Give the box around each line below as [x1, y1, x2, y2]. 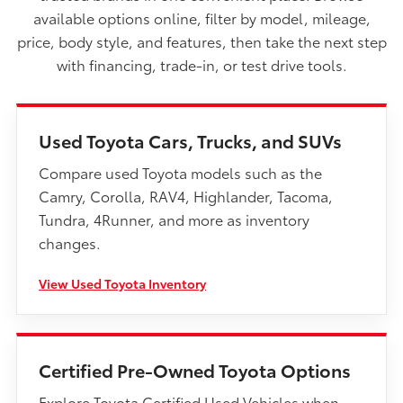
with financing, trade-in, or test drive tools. [56, 53, 347, 75]
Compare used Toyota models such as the [39, 161, 322, 183]
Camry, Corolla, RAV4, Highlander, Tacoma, [39, 184, 333, 206]
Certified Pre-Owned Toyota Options [39, 356, 351, 382]
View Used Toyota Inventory [39, 273, 206, 292]
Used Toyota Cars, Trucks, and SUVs [39, 127, 342, 153]
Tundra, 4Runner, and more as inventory [39, 208, 309, 229]
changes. [39, 231, 101, 253]
